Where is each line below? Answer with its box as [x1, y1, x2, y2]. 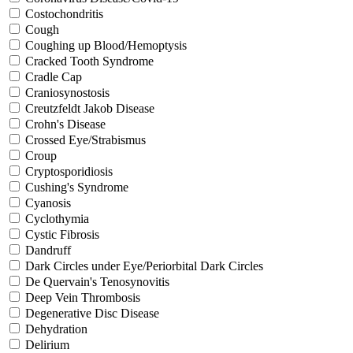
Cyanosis [25, 195, 71, 210]
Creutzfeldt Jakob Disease [25, 101, 154, 115]
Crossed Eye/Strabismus [25, 132, 146, 147]
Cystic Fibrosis [25, 227, 99, 241]
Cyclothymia [25, 211, 89, 225]
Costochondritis [25, 6, 103, 20]
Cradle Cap [25, 69, 82, 84]
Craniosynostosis [25, 85, 110, 99]
